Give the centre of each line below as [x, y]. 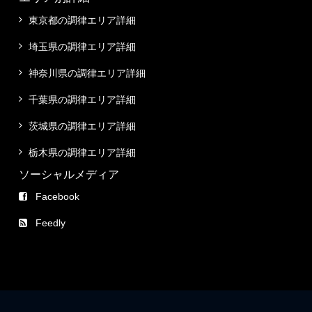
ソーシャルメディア [69, 174]
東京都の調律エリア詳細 [82, 20]
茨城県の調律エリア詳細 [82, 126]
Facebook [57, 196]
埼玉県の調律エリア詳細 [82, 46]
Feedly [50, 223]
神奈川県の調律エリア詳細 [87, 73]
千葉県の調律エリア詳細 [82, 99]
